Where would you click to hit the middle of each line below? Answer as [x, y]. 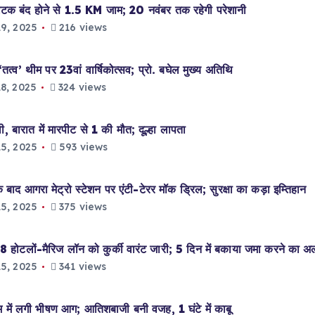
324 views [81, 87]
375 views [82, 207]
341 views [81, 266]
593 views [82, 147]
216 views [82, 27]
